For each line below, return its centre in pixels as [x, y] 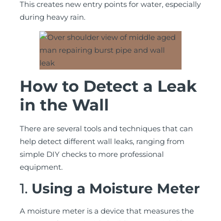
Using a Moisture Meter [116, 189]
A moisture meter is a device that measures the [107, 211]
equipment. [41, 167]
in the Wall [64, 105]
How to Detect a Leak [108, 86]
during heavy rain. [53, 17]
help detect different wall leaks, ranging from [102, 142]
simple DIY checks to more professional [92, 154]
